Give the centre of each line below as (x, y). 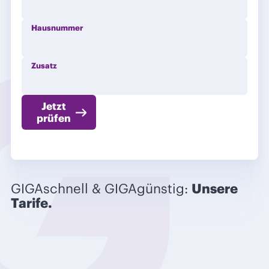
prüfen (53, 119)
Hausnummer (57, 28)
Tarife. (32, 203)
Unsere (215, 188)
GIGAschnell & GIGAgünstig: (101, 188)
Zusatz (44, 66)
